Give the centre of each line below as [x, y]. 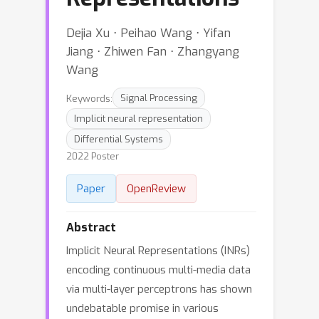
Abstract [91, 228]
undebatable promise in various [142, 308]
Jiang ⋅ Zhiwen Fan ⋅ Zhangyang [153, 51]
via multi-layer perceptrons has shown [159, 289]
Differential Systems [119, 139]
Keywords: [89, 98]
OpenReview [156, 189]
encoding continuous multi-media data [158, 270]
